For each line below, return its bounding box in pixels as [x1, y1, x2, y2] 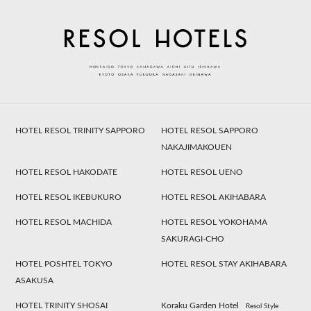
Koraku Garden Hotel [161, 301, 239, 310]
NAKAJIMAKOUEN [161, 142, 233, 151]
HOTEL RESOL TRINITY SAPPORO [15, 126, 146, 135]
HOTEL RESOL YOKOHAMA [161, 217, 268, 226]
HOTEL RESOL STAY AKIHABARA [161, 259, 287, 268]
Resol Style [246, 302, 279, 310]
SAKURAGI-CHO [161, 234, 225, 243]
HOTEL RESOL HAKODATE [15, 167, 118, 176]
